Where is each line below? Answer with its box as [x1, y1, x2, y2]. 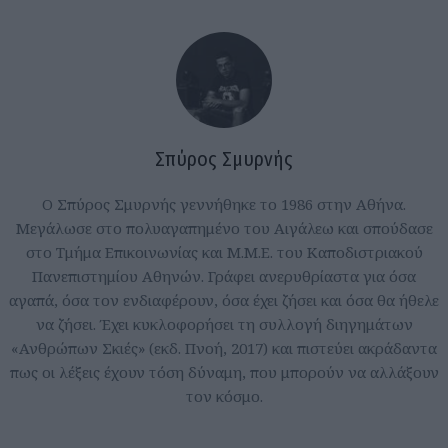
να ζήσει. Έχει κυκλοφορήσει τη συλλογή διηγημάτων [35, 314, 413, 335]
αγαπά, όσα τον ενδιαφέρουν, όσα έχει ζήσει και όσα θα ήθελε [9, 290, 439, 311]
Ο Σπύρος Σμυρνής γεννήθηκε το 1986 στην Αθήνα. [42, 194, 406, 215]
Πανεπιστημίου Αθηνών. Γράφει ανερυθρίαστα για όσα [32, 266, 416, 287]
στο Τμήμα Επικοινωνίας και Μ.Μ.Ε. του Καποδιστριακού [25, 242, 423, 263]
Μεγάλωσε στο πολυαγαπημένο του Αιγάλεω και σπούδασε [15, 218, 433, 239]
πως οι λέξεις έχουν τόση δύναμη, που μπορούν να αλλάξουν [9, 362, 439, 383]
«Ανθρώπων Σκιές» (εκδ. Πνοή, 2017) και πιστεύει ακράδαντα [11, 338, 437, 359]
